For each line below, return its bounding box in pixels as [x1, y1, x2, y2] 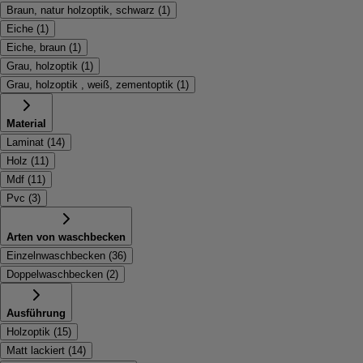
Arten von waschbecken [6, 231, 126, 243]
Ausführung [6, 307, 66, 319]
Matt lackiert [6, 344, 65, 357]
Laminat [6, 136, 44, 148]
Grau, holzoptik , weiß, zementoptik [6, 79, 173, 91]
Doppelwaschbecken [6, 268, 103, 280]
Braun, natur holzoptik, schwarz [6, 4, 155, 16]
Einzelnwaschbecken [6, 250, 105, 262]
